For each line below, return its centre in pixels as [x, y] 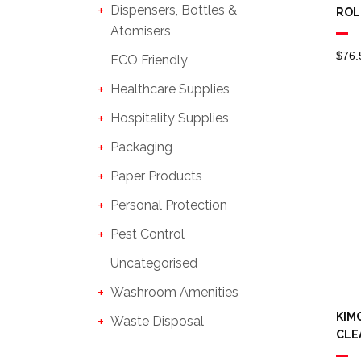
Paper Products [156, 176]
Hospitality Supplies [170, 118]
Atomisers [141, 31]
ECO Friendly [149, 60]
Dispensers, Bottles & [174, 10]
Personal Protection [169, 205]
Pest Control [147, 234]
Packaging [141, 147]
